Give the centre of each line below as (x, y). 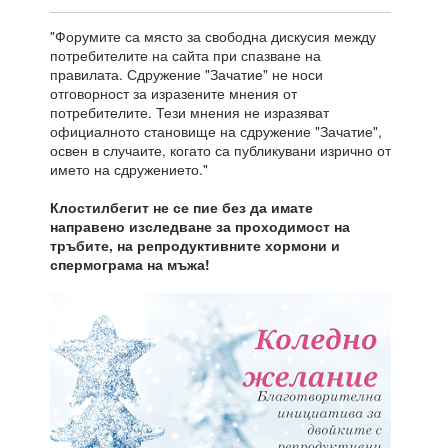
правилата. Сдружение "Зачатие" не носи (186, 73)
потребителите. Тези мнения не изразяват (189, 111)
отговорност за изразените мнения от (173, 92)
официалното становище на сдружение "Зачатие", (216, 130)
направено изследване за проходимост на (200, 226)
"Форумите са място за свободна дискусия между (213, 35)
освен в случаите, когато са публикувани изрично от (220, 149)
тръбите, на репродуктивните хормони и (195, 245)
